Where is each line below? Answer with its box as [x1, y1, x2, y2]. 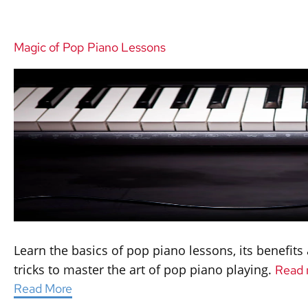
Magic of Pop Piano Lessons [14, 39, 166, 55]
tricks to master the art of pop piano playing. [14, 261, 275, 278]
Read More [14, 280, 72, 296]
